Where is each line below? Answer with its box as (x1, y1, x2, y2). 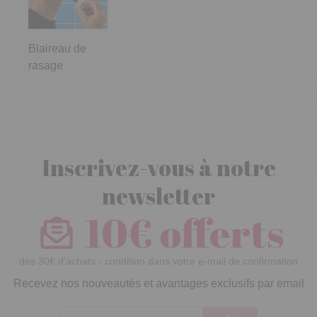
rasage (28, 59, 63, 72)
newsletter (102, 180, 215, 212)
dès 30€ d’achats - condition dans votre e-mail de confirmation (19, 255, 298, 267)
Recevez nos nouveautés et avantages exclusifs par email (13, 277, 304, 290)
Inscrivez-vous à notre (41, 152, 276, 183)
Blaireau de (28, 42, 86, 55)
